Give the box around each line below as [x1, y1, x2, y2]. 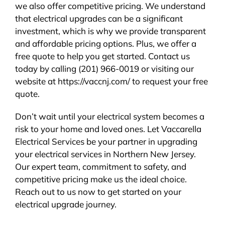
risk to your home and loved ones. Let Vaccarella [15, 123, 201, 134]
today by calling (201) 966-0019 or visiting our [15, 63, 194, 74]
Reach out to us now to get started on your [15, 186, 181, 197]
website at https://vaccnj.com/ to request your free [15, 75, 208, 86]
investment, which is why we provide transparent [15, 25, 206, 36]
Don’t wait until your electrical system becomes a [15, 110, 204, 122]
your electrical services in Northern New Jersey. [15, 148, 196, 159]
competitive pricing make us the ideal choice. [15, 173, 187, 184]
